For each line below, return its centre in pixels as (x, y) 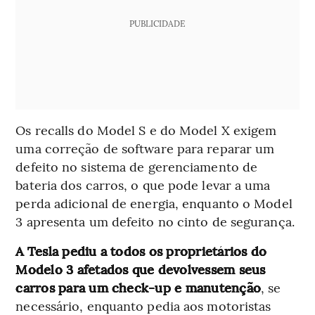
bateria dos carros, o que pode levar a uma (143, 185)
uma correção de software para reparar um (145, 148)
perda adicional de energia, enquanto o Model (154, 203)
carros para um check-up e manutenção (139, 288)
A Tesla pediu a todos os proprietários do (141, 251)
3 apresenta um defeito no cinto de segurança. (155, 221)
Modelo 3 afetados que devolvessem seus (141, 269)
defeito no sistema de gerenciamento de (137, 167)
